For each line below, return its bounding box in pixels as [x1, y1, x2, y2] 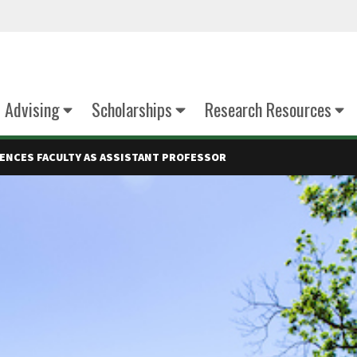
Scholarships [92, 96, 172, 122]
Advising [4, 96, 60, 122]
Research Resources [204, 96, 331, 122]
